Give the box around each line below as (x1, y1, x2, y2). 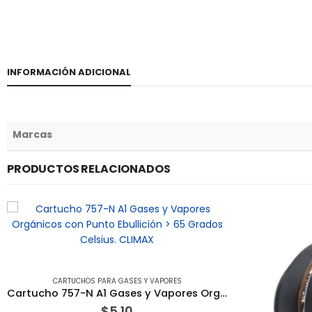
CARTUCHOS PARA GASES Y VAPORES (52, 276, 182, 287)
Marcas (13, 127, 52, 142)
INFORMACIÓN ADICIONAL (7, 65, 131, 79)
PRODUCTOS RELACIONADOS (7, 161, 171, 178)
